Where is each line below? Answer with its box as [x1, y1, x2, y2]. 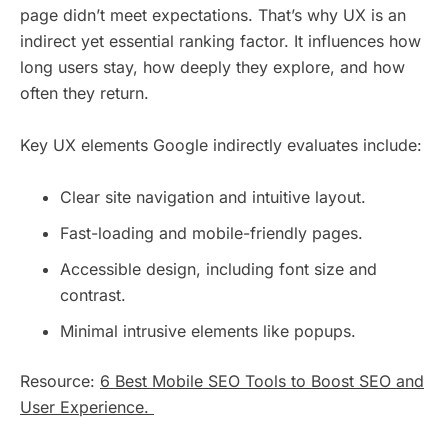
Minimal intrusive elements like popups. [60, 320, 356, 341]
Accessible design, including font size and [60, 258, 377, 279]
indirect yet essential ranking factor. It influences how [20, 30, 421, 51]
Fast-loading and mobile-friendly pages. [60, 222, 363, 243]
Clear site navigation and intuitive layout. [60, 186, 366, 207]
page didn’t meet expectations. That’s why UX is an [20, 4, 406, 25]
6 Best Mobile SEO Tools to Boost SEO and [100, 370, 424, 391]
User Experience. [20, 396, 154, 417]
